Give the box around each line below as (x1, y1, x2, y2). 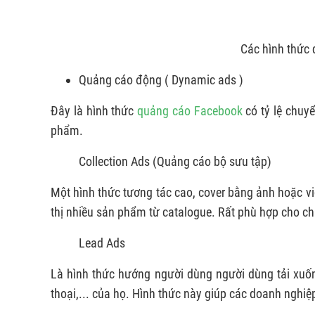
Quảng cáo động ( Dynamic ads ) (79, 72, 243, 88)
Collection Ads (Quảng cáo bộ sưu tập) (79, 154, 271, 169)
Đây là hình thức (51, 103, 138, 119)
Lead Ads (79, 236, 125, 251)
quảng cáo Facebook (137, 103, 243, 119)
